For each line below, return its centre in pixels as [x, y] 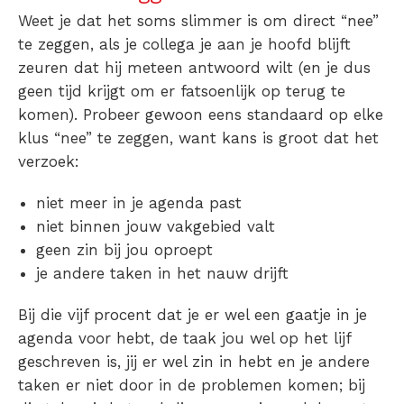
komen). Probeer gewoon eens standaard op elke [201, 114]
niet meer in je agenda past [139, 202]
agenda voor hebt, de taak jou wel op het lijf [184, 338]
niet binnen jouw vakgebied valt [156, 226]
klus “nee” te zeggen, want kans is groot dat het [198, 138]
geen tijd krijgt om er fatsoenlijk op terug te [182, 91]
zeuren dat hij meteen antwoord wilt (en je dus [194, 67]
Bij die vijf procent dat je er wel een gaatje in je [193, 314]
